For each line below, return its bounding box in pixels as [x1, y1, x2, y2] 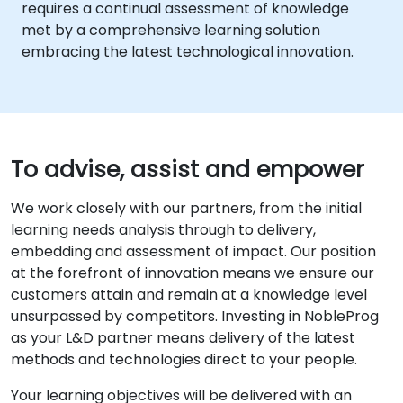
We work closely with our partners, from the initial [11, 198, 362, 219]
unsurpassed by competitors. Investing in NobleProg [11, 306, 379, 327]
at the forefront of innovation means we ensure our [11, 263, 374, 283]
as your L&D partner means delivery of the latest [11, 327, 355, 348]
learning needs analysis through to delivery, [11, 219, 316, 240]
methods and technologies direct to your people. [11, 349, 357, 370]
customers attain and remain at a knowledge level [11, 284, 367, 305]
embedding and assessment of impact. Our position [11, 241, 376, 262]
